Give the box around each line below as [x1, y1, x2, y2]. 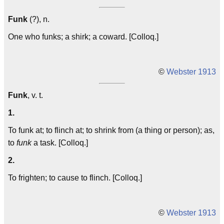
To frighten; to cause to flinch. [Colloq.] [8, 173, 142, 182]
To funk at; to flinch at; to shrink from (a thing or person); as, [8, 126, 214, 134]
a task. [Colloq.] [31, 138, 88, 147]
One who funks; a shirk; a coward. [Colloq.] [8, 32, 158, 41]
